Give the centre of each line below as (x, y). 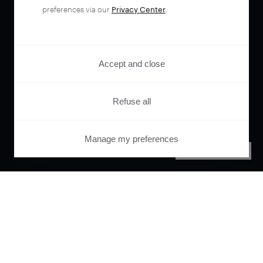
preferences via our (77, 9)
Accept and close (131, 64)
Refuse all (131, 101)
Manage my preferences (131, 139)
